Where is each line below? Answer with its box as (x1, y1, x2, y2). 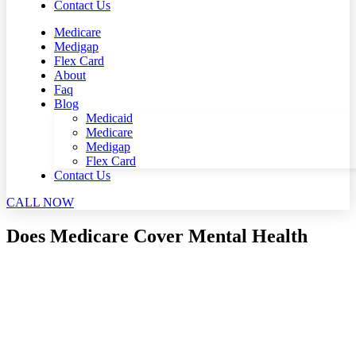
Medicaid (86, 111, 133, 125)
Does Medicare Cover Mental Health (6, 225, 308, 246)
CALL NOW (6, 195, 74, 209)
